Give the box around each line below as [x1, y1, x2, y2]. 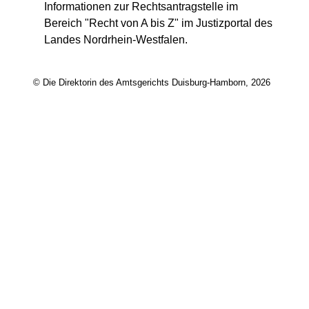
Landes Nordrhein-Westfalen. [44, 34, 188, 46]
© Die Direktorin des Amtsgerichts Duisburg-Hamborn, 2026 [33, 77, 270, 88]
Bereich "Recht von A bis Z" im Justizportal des [44, 17, 272, 29]
